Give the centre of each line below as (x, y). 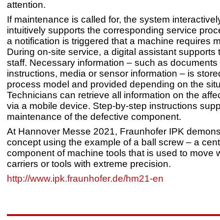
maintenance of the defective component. (94, 117)
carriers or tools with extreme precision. (89, 164)
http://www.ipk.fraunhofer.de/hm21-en (85, 179)
